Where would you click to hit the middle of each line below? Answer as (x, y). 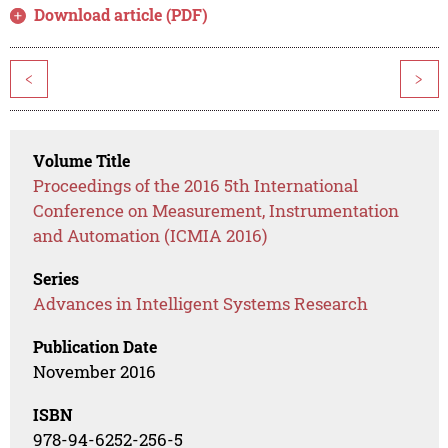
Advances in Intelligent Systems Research (201, 304)
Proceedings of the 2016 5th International (196, 186)
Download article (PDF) (121, 15)
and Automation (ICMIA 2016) (150, 236)
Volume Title (82, 161)
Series (56, 279)
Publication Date (95, 347)
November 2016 (95, 372)
